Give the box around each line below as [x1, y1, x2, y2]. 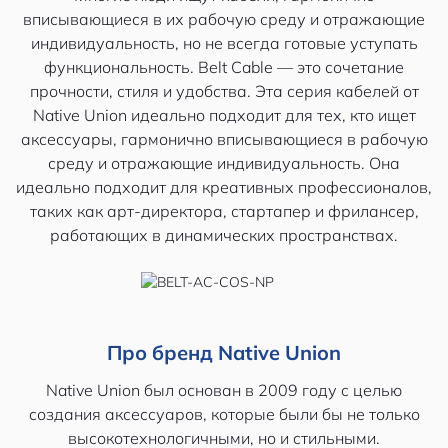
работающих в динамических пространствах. [50, 225, 398, 245]
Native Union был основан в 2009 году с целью [46, 380, 402, 400]
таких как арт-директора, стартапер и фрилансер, [29, 201, 419, 221]
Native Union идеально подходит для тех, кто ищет [32, 105, 416, 125]
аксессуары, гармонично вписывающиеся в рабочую [20, 129, 428, 149]
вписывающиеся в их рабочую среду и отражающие [23, 9, 425, 29]
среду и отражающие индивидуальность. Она [48, 153, 400, 173]
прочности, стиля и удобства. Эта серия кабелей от [29, 81, 419, 101]
